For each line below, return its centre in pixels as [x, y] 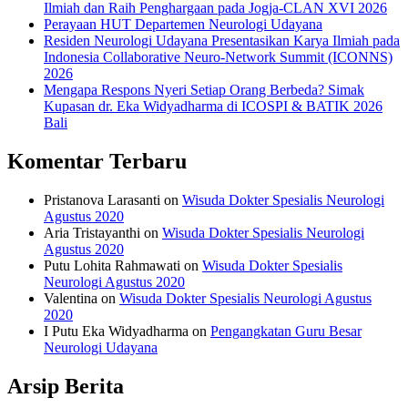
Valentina [71, 298]
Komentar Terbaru [97, 161]
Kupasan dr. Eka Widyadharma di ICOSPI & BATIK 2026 [213, 107]
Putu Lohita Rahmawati [112, 265]
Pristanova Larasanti [102, 199]
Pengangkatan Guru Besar [286, 331]
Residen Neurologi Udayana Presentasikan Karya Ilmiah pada [222, 41]
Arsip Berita [66, 386]
